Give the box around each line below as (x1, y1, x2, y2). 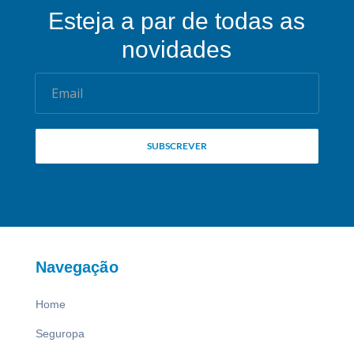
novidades (122, 36, 232, 63)
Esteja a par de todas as (48, 8, 306, 35)
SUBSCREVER (146, 139, 207, 152)
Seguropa (35, 326, 85, 340)
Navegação (35, 258, 119, 276)
